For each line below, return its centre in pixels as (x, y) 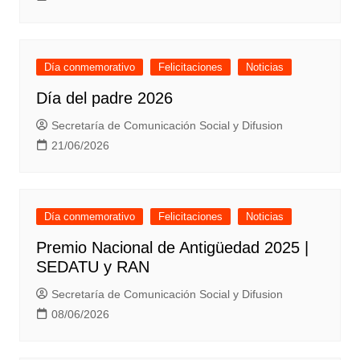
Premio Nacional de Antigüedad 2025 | (172, 248)
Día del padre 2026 (104, 98)
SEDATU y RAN (92, 267)
